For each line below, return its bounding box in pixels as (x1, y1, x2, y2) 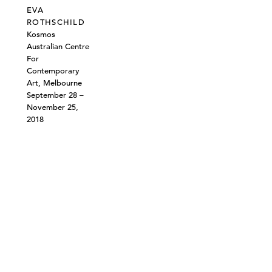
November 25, (27, 102, 78, 113)
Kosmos (27, 29, 55, 40)
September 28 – (27, 90, 84, 101)
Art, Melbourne (27, 78, 82, 89)
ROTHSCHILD (27, 17, 86, 28)
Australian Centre (27, 41, 89, 52)
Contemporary (27, 66, 80, 76)
